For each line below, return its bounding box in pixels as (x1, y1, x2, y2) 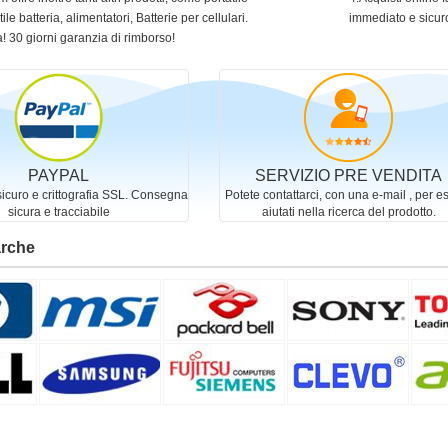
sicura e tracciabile (7, 205, 110, 219)
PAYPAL (28, 167, 90, 184)
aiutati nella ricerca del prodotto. (261, 205, 436, 219)
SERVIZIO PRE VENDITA (255, 167, 443, 184)
